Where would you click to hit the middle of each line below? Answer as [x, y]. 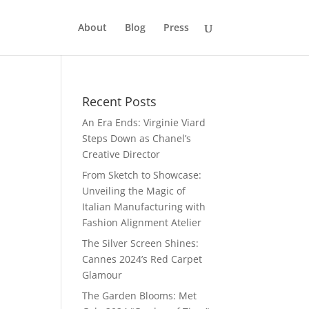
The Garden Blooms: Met [140, 296]
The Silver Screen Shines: [141, 243]
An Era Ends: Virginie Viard [144, 122]
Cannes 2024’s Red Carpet [142, 259]
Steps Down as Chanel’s [137, 138]
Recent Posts [120, 101]
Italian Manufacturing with [144, 207]
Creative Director [121, 154]
